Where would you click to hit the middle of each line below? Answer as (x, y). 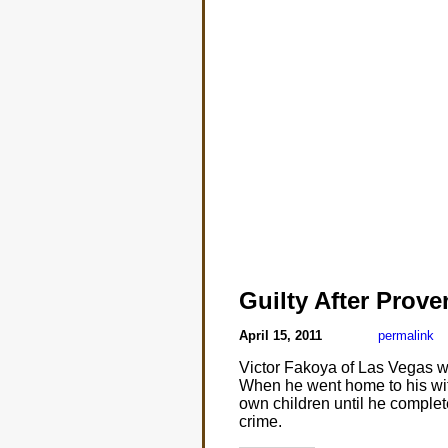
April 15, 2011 (282, 335)
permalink (405, 335)
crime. (260, 421)
